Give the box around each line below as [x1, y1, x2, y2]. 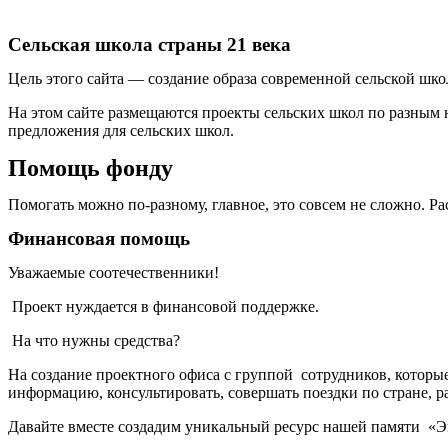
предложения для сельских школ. [8, 121, 234, 139]
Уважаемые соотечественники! [8, 263, 219, 281]
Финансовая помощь [8, 227, 190, 249]
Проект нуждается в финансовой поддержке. [8, 297, 319, 315]
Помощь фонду [8, 154, 173, 181]
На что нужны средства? [8, 331, 180, 349]
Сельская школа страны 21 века [8, 33, 291, 55]
